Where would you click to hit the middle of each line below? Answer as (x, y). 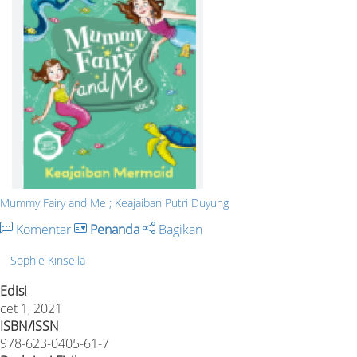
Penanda (115, 230)
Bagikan (179, 230)
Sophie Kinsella (48, 260)
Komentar (43, 230)
